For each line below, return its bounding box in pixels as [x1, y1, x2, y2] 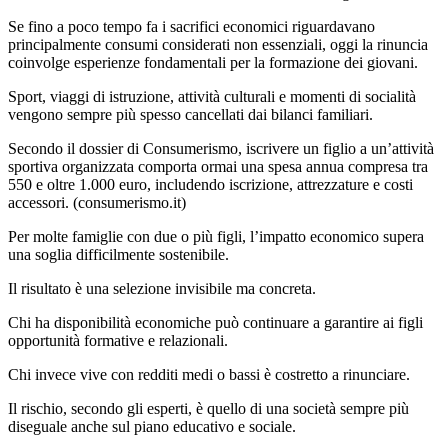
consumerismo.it [78, 193, 181, 211]
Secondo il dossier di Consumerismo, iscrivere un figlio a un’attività [8, 139, 434, 157]
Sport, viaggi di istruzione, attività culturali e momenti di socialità [8, 87, 416, 105]
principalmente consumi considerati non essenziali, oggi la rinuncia [8, 35, 428, 53]
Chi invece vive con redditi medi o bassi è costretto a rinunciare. [8, 365, 410, 383]
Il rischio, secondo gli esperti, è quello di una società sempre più [8, 399, 409, 417]
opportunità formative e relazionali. [8, 331, 228, 349]
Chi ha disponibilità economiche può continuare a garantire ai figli [8, 313, 423, 331]
